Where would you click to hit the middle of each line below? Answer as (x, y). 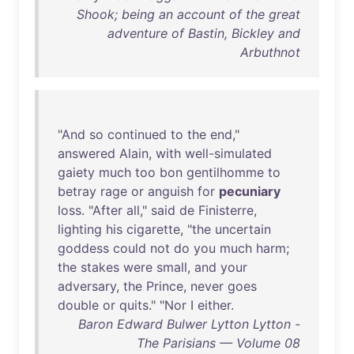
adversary (87, 286)
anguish (171, 191)
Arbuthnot (270, 52)
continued (137, 134)
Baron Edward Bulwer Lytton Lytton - (189, 324)
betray (77, 191)
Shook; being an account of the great (188, 14)
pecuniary (250, 191)
